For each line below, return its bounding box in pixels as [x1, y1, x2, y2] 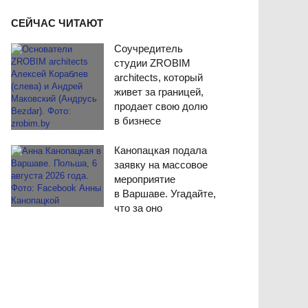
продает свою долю [114, 100, 208, 113]
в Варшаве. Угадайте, [113, 188, 216, 200]
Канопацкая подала [113, 144, 207, 157]
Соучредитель [114, 43, 184, 55]
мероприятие [113, 173, 175, 186]
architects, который [114, 71, 203, 84]
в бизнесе [114, 115, 162, 127]
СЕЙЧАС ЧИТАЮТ [11, 17, 103, 30]
